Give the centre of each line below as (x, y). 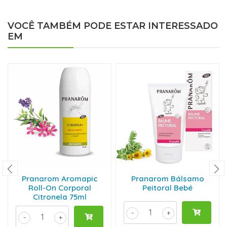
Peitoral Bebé (167, 188)
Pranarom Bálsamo (167, 179)
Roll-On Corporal (60, 188)
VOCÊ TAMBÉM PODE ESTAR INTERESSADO (113, 26)
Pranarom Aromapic (60, 179)
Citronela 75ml (60, 197)
